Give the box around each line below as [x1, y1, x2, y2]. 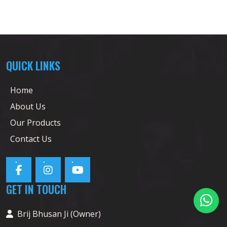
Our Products [10, 117, 61, 128]
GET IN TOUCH [6, 180, 66, 197]
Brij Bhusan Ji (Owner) [17, 208, 101, 219]
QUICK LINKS [6, 57, 60, 73]
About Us [10, 100, 46, 112]
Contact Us [10, 133, 52, 144]
